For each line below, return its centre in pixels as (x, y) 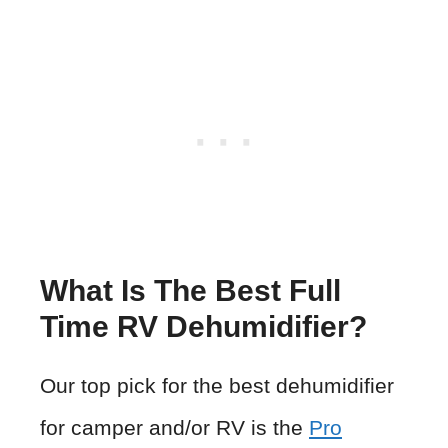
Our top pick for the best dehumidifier (217, 385)
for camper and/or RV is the (174, 427)
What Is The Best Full (190, 290)
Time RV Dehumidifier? (203, 326)
